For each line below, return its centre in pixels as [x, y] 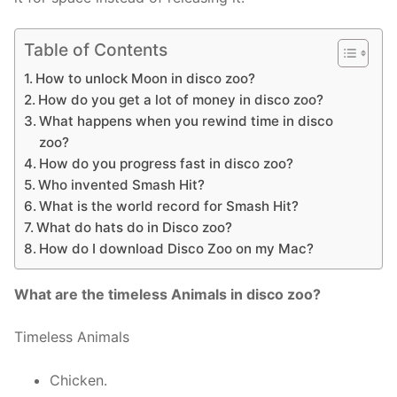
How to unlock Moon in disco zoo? [146, 79]
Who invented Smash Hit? [122, 185]
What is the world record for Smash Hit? [169, 206]
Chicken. [78, 380]
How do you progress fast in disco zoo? [167, 164]
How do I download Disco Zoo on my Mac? [177, 249]
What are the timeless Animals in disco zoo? [167, 295]
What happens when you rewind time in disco [187, 121]
